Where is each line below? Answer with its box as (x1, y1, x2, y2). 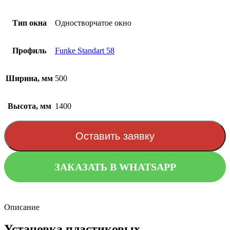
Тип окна (12, 18, 47, 28)
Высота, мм (7, 102, 51, 111)
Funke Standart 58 (55, 46, 114, 55)
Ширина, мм (6, 74, 53, 83)
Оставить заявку (75, 130, 155, 142)
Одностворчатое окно (55, 18, 131, 28)
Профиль (12, 46, 46, 55)
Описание (4, 203, 40, 212)
